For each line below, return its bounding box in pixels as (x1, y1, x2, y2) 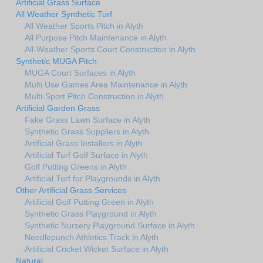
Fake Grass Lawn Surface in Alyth (25, 114, 150, 124)
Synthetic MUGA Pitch (16, 56, 97, 66)
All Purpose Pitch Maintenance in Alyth (25, 32, 167, 42)
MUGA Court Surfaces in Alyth (25, 68, 136, 77)
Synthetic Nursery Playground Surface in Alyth (25, 220, 195, 230)
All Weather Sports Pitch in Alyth (25, 21, 143, 31)
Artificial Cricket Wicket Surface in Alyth (25, 244, 168, 254)
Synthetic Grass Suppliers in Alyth (25, 126, 149, 136)
